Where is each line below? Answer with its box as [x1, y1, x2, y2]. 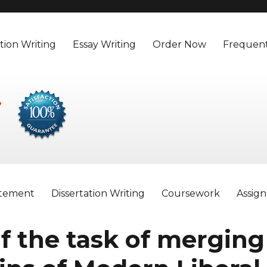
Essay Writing [73, 38, 136, 50]
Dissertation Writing [51, 187, 145, 199]
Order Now [153, 38, 207, 50]
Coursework [162, 187, 221, 199]
